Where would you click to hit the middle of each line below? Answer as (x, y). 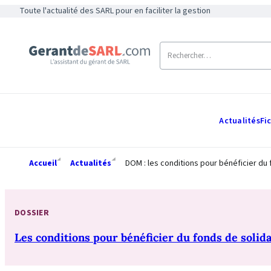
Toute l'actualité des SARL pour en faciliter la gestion (115, 11)
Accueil (43, 163)
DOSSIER (32, 213)
